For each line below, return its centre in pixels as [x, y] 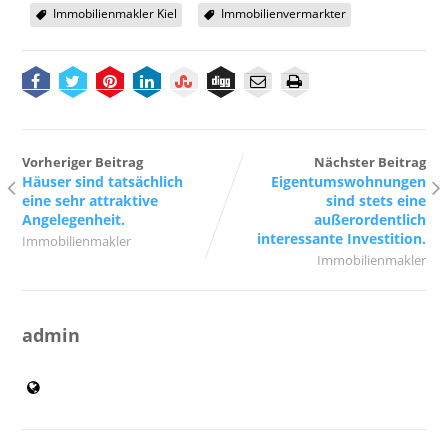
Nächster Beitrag [370, 161]
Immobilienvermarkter [283, 13]
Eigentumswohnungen [349, 181]
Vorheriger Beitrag [82, 161]
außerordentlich [370, 219]
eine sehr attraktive [89, 200]
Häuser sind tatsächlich [102, 181]
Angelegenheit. [73, 219]
